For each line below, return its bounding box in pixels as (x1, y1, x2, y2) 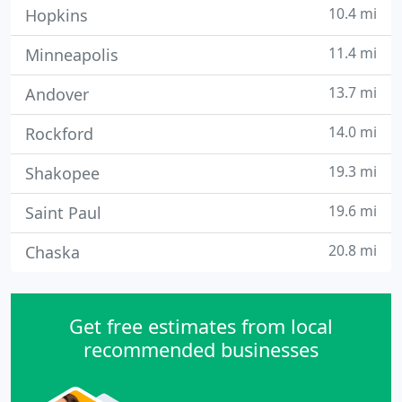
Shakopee (25, 162, 100, 184)
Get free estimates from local (69, 313, 333, 339)
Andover (25, 83, 89, 105)
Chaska (25, 241, 80, 263)
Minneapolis (25, 44, 118, 66)
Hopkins (25, 4, 88, 26)
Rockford (25, 123, 93, 144)
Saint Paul (25, 202, 101, 223)
